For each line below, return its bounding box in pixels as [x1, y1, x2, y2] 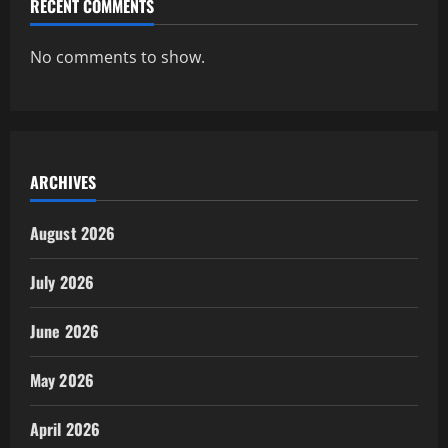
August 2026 [30, 221, 116, 246]
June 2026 [30, 319, 99, 344]
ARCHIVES [30, 170, 96, 195]
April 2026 [30, 417, 100, 442]
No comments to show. [30, 46, 205, 69]
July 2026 [30, 270, 94, 295]
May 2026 [30, 368, 94, 393]
